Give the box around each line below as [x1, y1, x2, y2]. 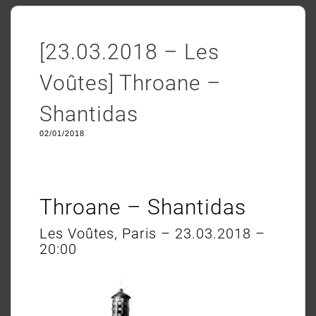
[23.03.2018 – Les [39, 39, 219, 64]
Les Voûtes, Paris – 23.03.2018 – [39, 225, 265, 242]
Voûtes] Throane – [39, 71, 221, 95]
